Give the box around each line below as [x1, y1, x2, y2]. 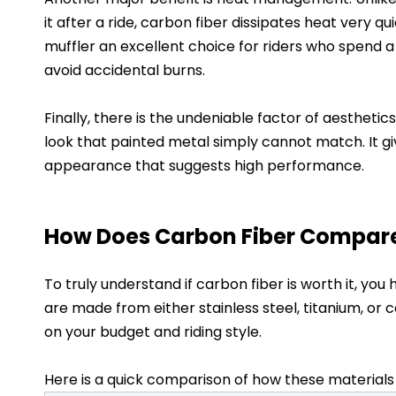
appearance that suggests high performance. [44, 155, 364, 176]
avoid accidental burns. [44, 59, 205, 80]
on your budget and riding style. [44, 321, 262, 342]
